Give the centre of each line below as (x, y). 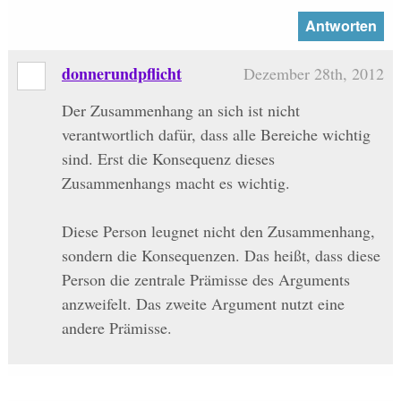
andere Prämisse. (116, 327)
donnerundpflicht (121, 74)
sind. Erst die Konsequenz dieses (168, 158)
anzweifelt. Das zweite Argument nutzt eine (203, 303)
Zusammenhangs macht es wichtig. (175, 182)
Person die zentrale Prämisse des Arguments (205, 279)
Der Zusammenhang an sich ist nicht (180, 110)
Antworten (341, 26)
